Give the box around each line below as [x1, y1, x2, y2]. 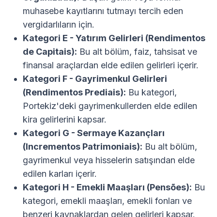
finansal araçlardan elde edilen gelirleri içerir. [23, 60, 199, 71]
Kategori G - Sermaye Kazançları [23, 128, 165, 139]
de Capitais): [23, 46, 77, 57]
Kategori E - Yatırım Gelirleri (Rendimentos [23, 33, 205, 44]
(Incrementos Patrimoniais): [23, 141, 142, 152]
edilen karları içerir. [23, 169, 97, 179]
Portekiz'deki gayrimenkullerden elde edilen [23, 101, 197, 111]
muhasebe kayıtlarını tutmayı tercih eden [23, 6, 183, 16]
